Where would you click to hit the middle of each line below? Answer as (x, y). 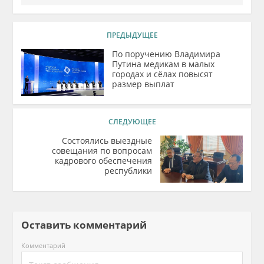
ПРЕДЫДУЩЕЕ (132, 35)
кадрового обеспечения (103, 161)
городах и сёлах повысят (163, 74)
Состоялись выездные (107, 141)
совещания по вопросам (102, 151)
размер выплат (143, 84)
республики (128, 171)
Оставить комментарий (89, 225)
